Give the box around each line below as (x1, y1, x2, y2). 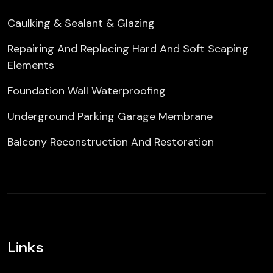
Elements (7, 58, 54, 73)
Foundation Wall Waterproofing (7, 83, 166, 98)
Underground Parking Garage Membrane (7, 109, 213, 124)
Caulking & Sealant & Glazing (7, 16, 155, 30)
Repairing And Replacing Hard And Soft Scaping (7, 41, 249, 56)
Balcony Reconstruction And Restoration (7, 135, 214, 149)
